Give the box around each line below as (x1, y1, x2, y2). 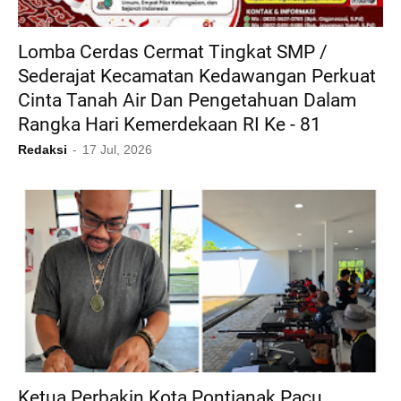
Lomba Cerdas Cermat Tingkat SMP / (18, 41, 328, 64)
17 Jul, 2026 (82, 142, 152, 158)
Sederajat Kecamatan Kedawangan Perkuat (18, 65, 376, 88)
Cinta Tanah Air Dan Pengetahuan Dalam (18, 90, 356, 112)
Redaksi (18, 142, 67, 158)
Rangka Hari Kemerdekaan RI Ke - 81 (18, 114, 321, 136)
